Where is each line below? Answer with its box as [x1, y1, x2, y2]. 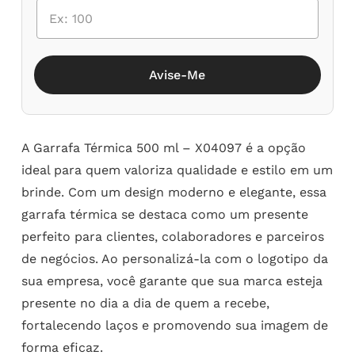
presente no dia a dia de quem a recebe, [21, 295, 269, 311]
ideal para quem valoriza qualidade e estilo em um [21, 162, 333, 177]
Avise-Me [149, 67, 206, 82]
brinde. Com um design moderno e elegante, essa [21, 184, 326, 200]
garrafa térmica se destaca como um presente [21, 206, 308, 222]
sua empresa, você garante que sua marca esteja [21, 273, 323, 288]
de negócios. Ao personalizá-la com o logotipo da [21, 250, 328, 266]
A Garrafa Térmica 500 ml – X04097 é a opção [21, 139, 306, 155]
